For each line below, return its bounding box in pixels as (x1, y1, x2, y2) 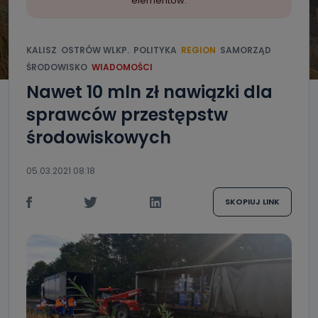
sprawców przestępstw (26, 103, 228, 126)
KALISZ (26, 44, 57, 56)
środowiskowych (26, 126, 171, 149)
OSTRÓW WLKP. (61, 44, 129, 56)
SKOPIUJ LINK (224, 196, 280, 207)
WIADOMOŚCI (92, 61, 153, 73)
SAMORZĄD (220, 44, 271, 56)
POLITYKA (133, 44, 177, 56)
